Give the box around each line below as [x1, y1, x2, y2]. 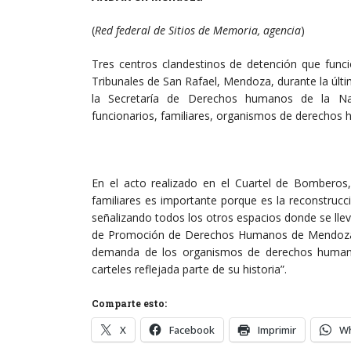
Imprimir [258, 323, 296, 338]
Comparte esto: [92, 297, 167, 310]
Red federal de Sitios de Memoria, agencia [95, 23, 301, 38]
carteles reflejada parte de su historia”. [92, 262, 287, 277]
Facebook [169, 323, 215, 338]
